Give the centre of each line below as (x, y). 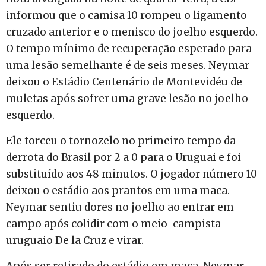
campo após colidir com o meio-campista (113, 224)
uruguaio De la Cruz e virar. (75, 240)
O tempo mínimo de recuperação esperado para (129, 48)
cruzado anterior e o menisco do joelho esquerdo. (132, 32)
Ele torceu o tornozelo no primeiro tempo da (121, 140)
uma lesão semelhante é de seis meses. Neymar (128, 65)
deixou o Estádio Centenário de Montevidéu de (124, 82)
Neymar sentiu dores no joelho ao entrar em (120, 207)
